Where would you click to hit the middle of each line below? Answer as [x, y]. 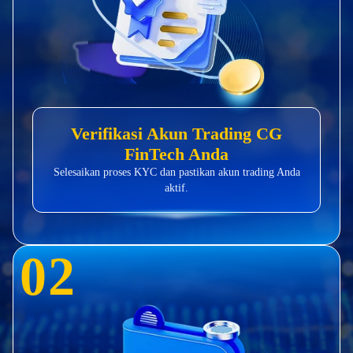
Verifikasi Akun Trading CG [176, 133]
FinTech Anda [176, 154]
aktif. [176, 188]
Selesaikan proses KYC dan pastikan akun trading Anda [176, 172]
